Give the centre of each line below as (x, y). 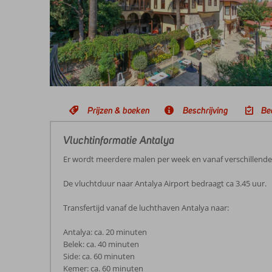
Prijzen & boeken (119, 110)
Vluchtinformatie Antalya (119, 140)
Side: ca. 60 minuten (99, 256)
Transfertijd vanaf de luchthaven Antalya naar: (146, 208)
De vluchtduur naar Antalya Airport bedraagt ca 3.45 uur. (165, 183)
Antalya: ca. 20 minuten (105, 232)
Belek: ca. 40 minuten (101, 244)
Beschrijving (206, 110)
